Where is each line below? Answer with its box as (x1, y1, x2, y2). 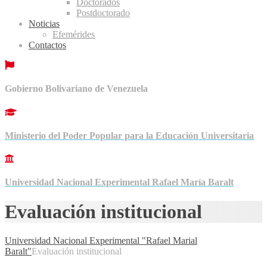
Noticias (29, 18, 60, 29)
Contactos (29, 40, 66, 50)
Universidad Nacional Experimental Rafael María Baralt (5, 177, 234, 188)
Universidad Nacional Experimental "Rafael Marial (5, 235, 197, 246)
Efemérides (52, 29, 95, 39)
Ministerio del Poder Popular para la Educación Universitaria (5, 130, 254, 141)
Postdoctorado (76, 8, 130, 18)
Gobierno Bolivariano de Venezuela (5, 83, 148, 94)
